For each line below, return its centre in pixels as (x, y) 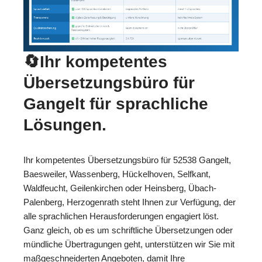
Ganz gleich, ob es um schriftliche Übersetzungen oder (128, 230)
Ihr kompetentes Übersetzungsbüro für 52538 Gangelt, (127, 160)
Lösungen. (65, 125)
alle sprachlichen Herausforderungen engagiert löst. (121, 216)
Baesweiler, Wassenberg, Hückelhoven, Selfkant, (117, 174)
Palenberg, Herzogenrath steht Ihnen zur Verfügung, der (130, 202)
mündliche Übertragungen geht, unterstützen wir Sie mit (129, 244)
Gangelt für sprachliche (116, 104)
